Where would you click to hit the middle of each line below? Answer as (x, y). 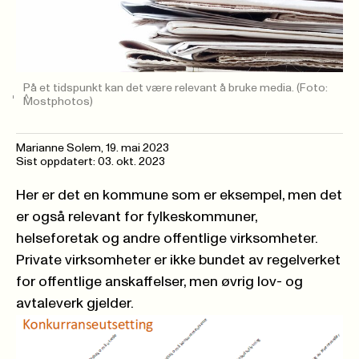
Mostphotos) (58, 102)
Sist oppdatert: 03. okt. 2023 (91, 162)
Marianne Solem (58, 149)
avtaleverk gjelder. (75, 304)
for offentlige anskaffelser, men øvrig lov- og (159, 282)
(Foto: (313, 89)
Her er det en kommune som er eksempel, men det (179, 196)
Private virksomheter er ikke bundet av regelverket (178, 261)
